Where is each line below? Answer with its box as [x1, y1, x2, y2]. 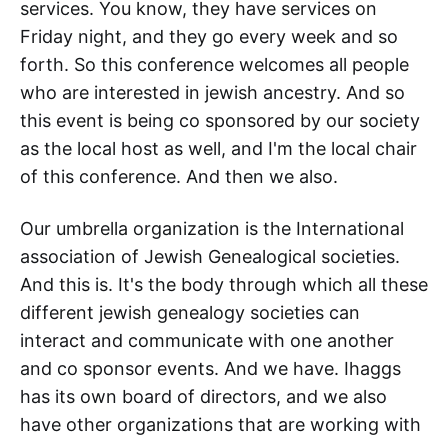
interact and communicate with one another [20, 330, 394, 352]
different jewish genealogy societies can [20, 302, 360, 324]
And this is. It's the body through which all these [20, 274, 428, 296]
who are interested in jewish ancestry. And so [20, 82, 405, 104]
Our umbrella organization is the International [20, 218, 404, 240]
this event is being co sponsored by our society [20, 110, 420, 132]
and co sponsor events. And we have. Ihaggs [20, 358, 401, 380]
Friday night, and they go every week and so [20, 26, 398, 48]
